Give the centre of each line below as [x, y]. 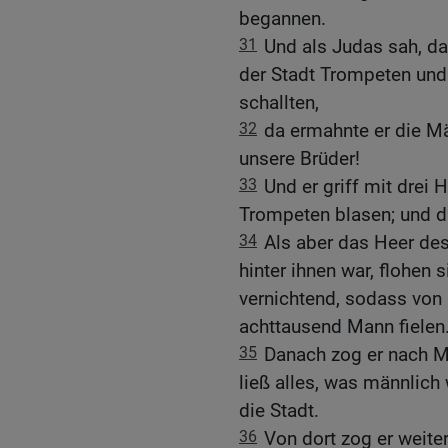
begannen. [282, 18]
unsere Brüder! [299, 158]
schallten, [279, 102]
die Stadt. [279, 410]
